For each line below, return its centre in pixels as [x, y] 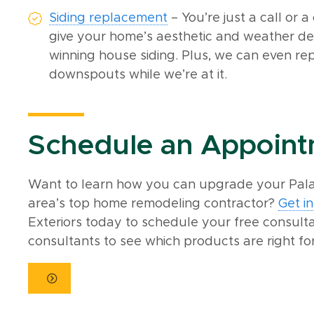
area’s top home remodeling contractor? [153, 204]
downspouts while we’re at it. [138, 75]
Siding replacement [109, 18]
